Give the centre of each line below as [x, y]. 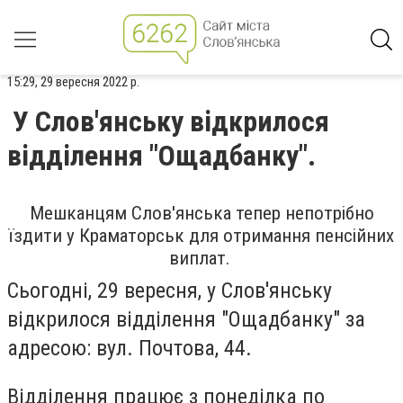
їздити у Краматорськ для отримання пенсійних [201, 236]
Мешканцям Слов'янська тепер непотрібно [201, 213]
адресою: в [57, 348]
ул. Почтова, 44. [179, 348]
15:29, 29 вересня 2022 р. [73, 82]
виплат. [201, 258]
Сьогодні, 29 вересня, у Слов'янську [170, 291]
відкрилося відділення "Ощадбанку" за [186, 319]
